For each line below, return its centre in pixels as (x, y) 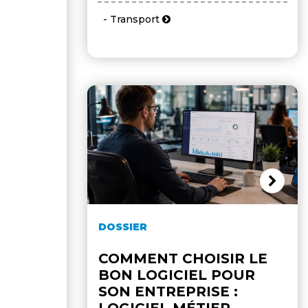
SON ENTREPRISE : (168, 291)
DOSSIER (123, 227)
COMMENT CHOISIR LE (183, 258)
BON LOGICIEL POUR (177, 275)
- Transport (130, 20)
